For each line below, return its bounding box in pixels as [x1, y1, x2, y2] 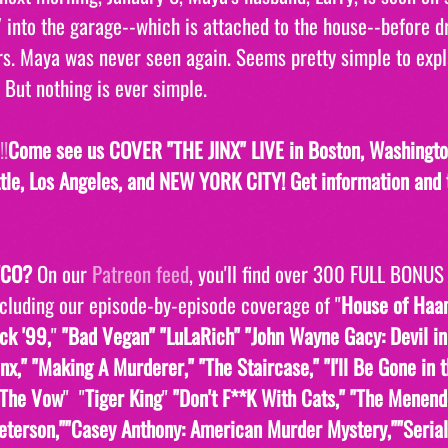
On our [32, 258, 92, 290]
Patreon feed [92, 258, 189, 290]
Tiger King [85, 382, 162, 414]
